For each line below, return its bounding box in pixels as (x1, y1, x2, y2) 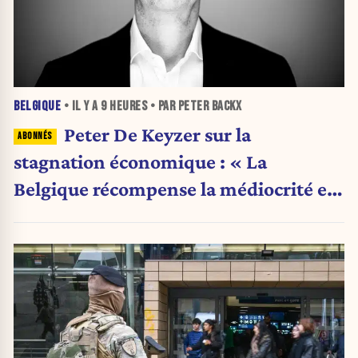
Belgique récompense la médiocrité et (14, 177, 334, 200)
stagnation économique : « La (14, 149, 267, 173)
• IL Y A (61, 98, 101, 115)
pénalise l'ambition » (14, 204, 196, 227)
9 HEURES (101, 98, 147, 115)
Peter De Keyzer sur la (63, 122, 251, 145)
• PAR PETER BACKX (147, 98, 241, 115)
